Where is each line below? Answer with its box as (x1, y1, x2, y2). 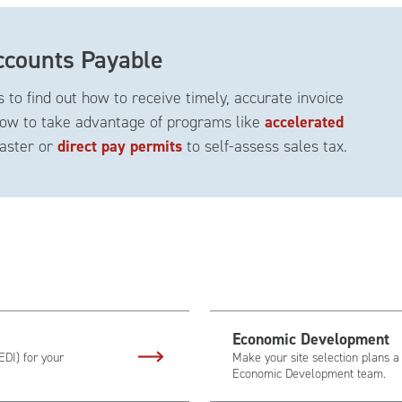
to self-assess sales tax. (182, 135, 347, 157)
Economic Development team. (232, 365, 386, 382)
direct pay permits (57, 135, 182, 157)
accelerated (265, 111, 344, 133)
